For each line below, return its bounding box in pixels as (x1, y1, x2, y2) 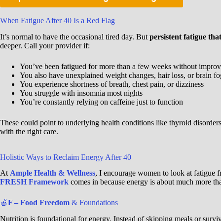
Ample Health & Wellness (10, 169, 95, 178)
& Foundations (70, 198, 118, 207)
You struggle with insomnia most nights (20, 88, 143, 97)
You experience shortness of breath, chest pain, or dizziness (20, 79, 204, 88)
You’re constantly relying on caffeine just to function (20, 97, 183, 106)
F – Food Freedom (8, 198, 70, 207)
